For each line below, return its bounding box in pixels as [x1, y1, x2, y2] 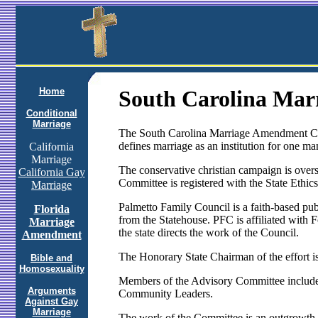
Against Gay [25, 296, 78, 307]
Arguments [27, 285, 76, 296]
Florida [33, 203, 70, 215]
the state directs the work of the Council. [118, 226, 299, 239]
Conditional [26, 108, 77, 119]
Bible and [31, 253, 72, 263]
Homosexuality [18, 263, 84, 274]
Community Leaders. [118, 287, 213, 300]
